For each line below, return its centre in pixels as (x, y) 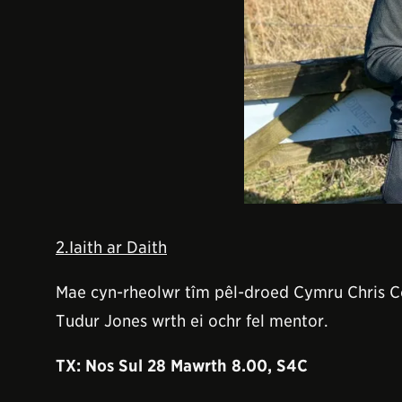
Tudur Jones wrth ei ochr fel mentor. (192, 321)
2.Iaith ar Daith (111, 247)
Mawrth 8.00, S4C (239, 366)
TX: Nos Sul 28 (113, 366)
